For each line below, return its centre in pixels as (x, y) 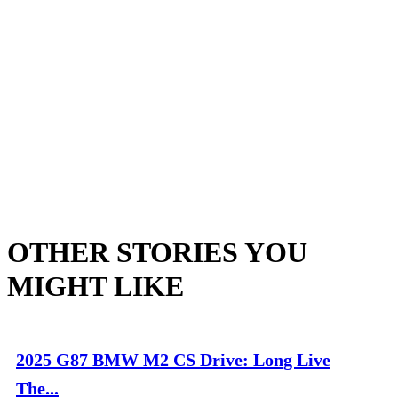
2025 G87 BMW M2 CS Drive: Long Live (173, 359)
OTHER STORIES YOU (157, 252)
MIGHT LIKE (96, 286)
